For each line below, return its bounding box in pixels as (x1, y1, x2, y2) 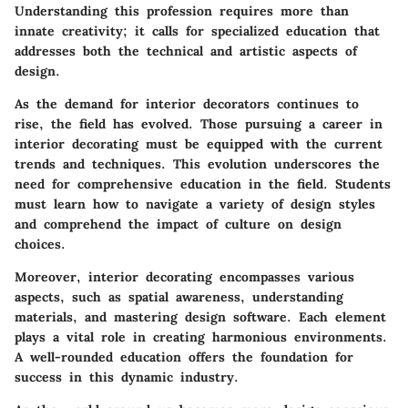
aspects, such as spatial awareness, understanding (15, 288, 343, 305)
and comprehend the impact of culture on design (15, 215, 342, 232)
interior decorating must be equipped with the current (15, 135, 382, 152)
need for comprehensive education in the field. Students (15, 175, 391, 192)
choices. (15, 235, 66, 252)
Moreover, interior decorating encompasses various (15, 268, 354, 285)
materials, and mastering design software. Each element (15, 308, 386, 325)
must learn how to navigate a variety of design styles (15, 195, 375, 212)
